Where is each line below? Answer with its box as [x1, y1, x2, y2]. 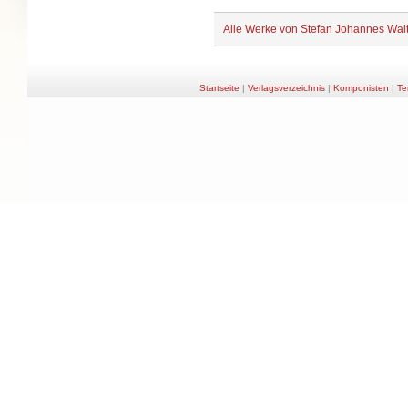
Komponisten [332, 83, 389, 94]
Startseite [199, 83, 240, 94]
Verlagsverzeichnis [247, 83, 325, 94]
